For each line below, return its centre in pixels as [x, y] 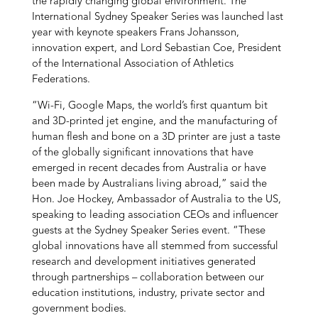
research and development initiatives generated [143, 262]
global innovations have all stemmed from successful [155, 246]
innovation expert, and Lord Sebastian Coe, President [156, 49]
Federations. [61, 80]
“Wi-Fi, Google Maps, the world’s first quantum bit [149, 106]
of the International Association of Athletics [132, 65]
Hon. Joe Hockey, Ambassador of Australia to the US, [156, 199]
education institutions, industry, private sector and [148, 293]
